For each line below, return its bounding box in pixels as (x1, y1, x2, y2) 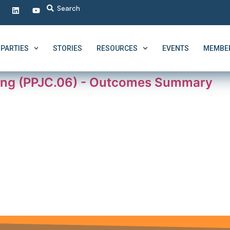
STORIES (53, 44, 83, 53)
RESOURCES (97, 44, 138, 53)
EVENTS (162, 44, 189, 53)
